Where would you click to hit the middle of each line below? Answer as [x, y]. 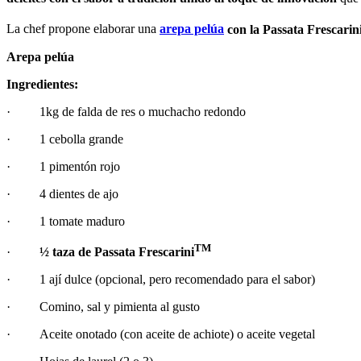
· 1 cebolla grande [65, 139]
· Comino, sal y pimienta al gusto [103, 306]
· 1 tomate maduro [66, 221]
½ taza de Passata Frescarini [117, 251]
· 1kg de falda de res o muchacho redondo [126, 111]
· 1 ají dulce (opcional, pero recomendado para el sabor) [161, 279]
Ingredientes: [42, 84]
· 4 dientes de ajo [62, 193]
